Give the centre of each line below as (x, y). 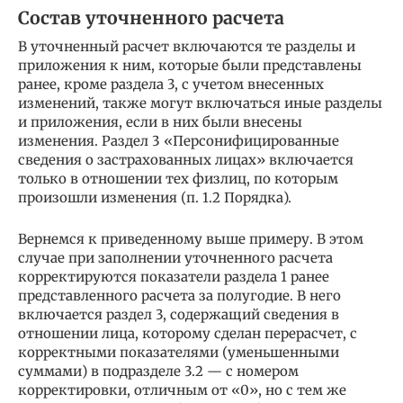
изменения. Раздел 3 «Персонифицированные (179, 141)
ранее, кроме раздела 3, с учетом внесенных (171, 84)
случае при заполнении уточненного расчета (175, 258)
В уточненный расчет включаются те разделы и (187, 46)
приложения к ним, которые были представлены (190, 65)
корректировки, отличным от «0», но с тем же (182, 390)
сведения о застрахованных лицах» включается (186, 160)
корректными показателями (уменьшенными (179, 352)
